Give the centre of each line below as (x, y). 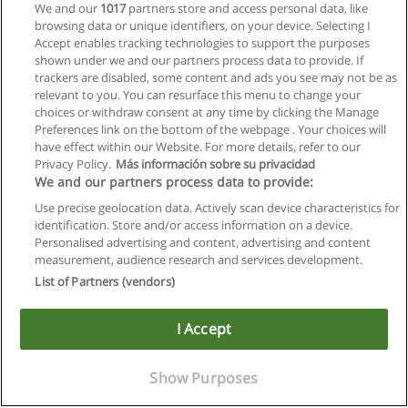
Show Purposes (204, 378)
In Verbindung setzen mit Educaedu (204, 295)
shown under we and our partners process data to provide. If (199, 60)
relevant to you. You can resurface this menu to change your (198, 95)
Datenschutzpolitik (204, 261)
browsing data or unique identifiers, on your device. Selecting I (203, 25)
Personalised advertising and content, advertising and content (203, 242)
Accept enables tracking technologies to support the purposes (203, 43)
